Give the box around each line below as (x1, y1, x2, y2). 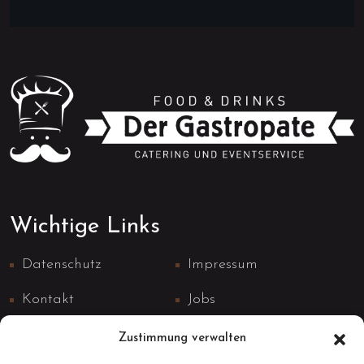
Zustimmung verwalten (118, 332, 246, 344)
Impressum (187, 257, 258, 273)
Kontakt (22, 292, 74, 308)
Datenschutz (22, 257, 101, 273)
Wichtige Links (10, 215, 160, 239)
